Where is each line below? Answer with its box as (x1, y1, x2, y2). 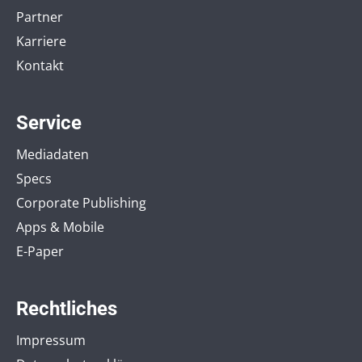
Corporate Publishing (16, 193, 146, 212)
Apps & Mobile (16, 217, 104, 236)
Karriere (16, 32, 66, 50)
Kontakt (16, 56, 64, 74)
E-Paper (16, 242, 64, 260)
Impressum (16, 330, 86, 349)
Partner (16, 7, 63, 26)
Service (16, 111, 82, 134)
